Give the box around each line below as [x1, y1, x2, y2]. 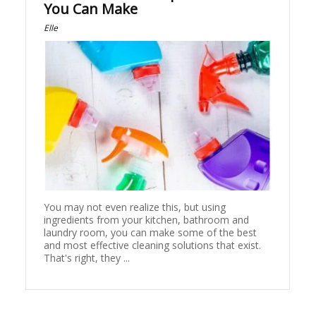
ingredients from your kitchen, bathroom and [44, 212, 250, 226]
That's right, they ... [44, 250, 130, 265]
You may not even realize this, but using [44, 200, 226, 214]
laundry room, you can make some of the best [44, 225, 257, 239]
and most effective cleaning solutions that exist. [44, 238, 262, 252]
